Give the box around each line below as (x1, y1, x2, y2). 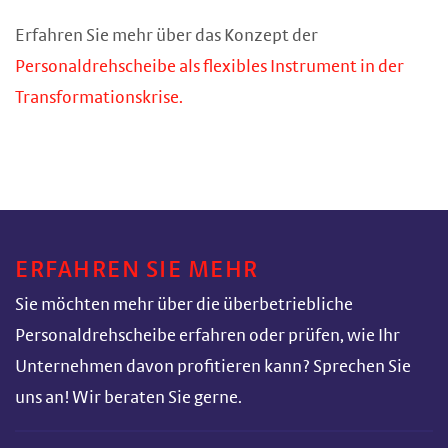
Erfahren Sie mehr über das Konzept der (15, 27, 318, 45)
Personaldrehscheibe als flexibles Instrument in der (15, 58, 404, 76)
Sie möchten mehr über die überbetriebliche (15, 296, 353, 314)
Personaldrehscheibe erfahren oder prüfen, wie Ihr (15, 327, 400, 345)
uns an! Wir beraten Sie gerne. (15, 389, 242, 407)
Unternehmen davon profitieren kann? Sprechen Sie (15, 358, 411, 376)
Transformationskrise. (15, 89, 183, 107)
